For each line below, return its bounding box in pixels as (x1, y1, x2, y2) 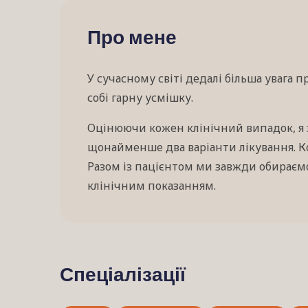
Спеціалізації (60, 267, 186, 286)
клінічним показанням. (87, 178, 216, 193)
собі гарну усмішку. (87, 90, 193, 105)
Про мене (87, 30, 177, 49)
